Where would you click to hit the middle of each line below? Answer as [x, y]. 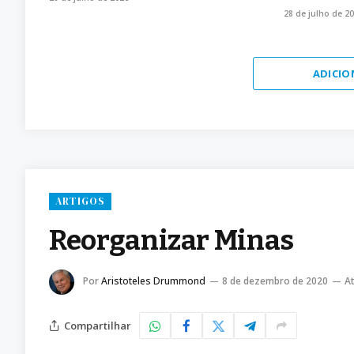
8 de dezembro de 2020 [275, 281]
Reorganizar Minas [172, 241]
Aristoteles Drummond [153, 281]
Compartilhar [98, 325]
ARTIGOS [81, 201]
